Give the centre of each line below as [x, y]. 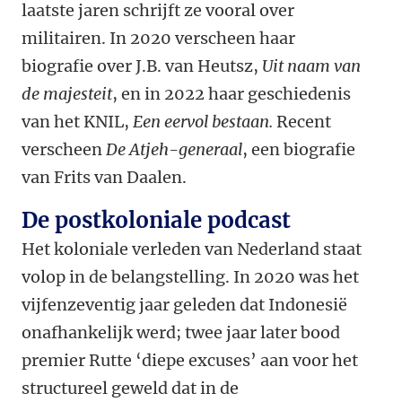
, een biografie [299, 150]
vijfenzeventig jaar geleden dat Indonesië [184, 305]
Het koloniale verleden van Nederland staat [192, 249]
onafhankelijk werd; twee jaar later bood [181, 333]
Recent [304, 122]
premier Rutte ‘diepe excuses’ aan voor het [190, 361]
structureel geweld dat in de [130, 389]
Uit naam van [311, 66]
